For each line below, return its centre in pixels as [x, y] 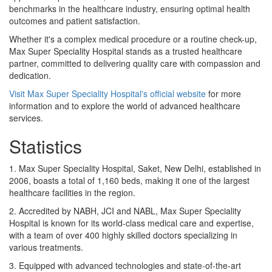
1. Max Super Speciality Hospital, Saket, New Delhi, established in [135, 168]
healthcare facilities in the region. [72, 192]
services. [26, 117]
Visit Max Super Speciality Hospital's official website [107, 93]
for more [223, 93]
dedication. [30, 75]
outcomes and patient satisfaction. [75, 20]
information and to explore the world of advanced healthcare [125, 105]
